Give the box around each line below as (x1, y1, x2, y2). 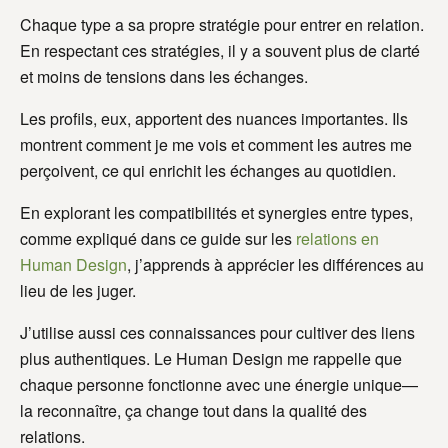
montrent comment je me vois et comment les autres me (20, 132, 412, 156)
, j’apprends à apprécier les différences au (127, 252, 424, 276)
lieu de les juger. (20, 278, 136, 302)
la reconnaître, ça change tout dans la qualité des (20, 398, 367, 422)
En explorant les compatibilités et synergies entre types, (20, 200, 413, 224)
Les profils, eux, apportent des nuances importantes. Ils (20, 106, 408, 130)
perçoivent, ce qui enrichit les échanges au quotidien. (20, 158, 396, 182)
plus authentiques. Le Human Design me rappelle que (20, 346, 402, 370)
